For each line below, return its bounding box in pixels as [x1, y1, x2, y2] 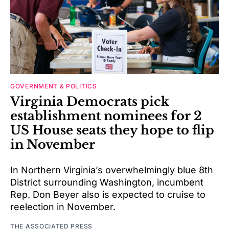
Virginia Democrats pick [10, 94, 169, 109]
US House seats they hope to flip [10, 123, 214, 138]
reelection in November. [10, 201, 116, 213]
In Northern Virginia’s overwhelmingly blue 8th [10, 165, 213, 176]
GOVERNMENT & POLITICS [10, 82, 97, 90]
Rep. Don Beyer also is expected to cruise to [10, 189, 205, 200]
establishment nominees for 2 [10, 108, 202, 124]
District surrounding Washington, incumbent [10, 177, 203, 188]
